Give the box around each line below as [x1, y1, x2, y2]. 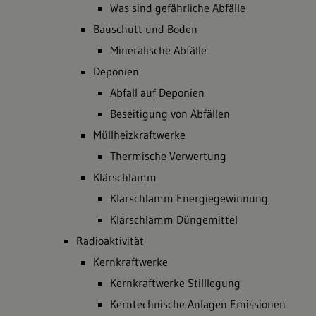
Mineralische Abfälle [110, 43, 207, 57]
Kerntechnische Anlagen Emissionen [110, 297, 286, 311]
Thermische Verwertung [110, 149, 226, 163]
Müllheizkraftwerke [93, 128, 186, 142]
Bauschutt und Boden [93, 22, 197, 36]
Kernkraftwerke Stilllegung [110, 276, 241, 290]
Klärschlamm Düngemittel [110, 212, 238, 226]
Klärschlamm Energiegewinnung [110, 191, 268, 205]
